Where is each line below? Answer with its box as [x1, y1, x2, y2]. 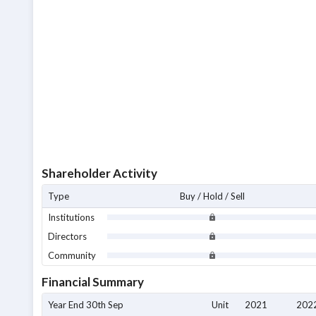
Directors [48, 231, 87, 242]
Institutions [48, 212, 95, 223]
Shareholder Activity [42, 166, 157, 181]
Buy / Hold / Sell [180, 190, 245, 202]
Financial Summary [42, 274, 144, 289]
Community [48, 250, 96, 261]
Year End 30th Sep [48, 299, 123, 310]
